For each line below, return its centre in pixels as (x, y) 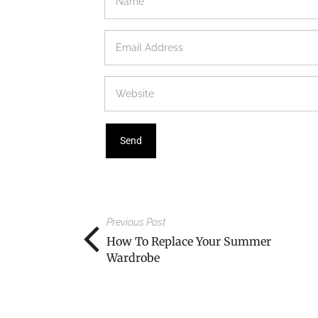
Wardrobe (133, 257)
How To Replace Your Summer (189, 241)
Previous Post (136, 222)
